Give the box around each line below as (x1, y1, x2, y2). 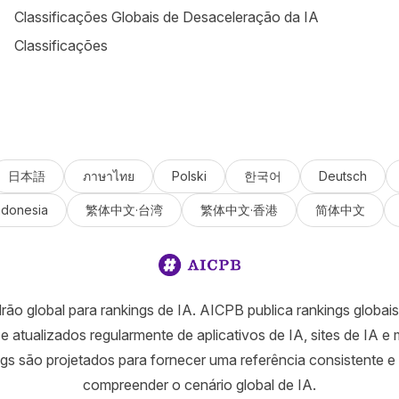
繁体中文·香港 (199, 202, 278, 217)
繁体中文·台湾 (85, 202, 163, 217)
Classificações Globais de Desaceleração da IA (14, 8, 319, 26)
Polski (171, 168, 207, 183)
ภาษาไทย (82, 168, 134, 183)
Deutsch (318, 168, 367, 183)
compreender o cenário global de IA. (83, 376, 316, 394)
